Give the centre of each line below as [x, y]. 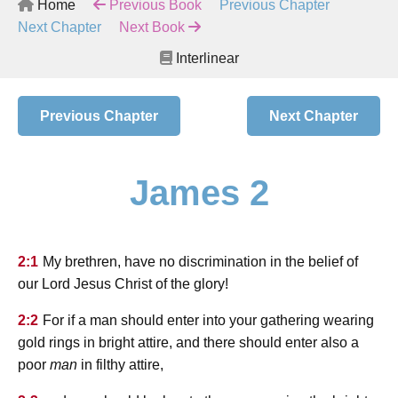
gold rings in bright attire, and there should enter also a [188, 343]
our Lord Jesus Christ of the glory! [123, 284]
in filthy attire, [120, 365]
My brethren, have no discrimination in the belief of [200, 262]
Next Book [154, 27]
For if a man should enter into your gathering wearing [208, 321]
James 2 [199, 193]
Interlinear [205, 58]
